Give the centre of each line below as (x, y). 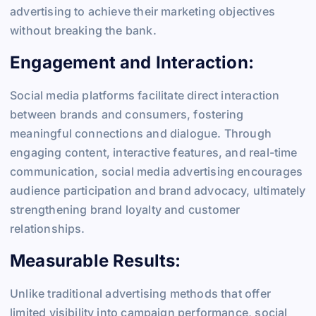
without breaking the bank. (83, 30)
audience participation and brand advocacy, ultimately (158, 190)
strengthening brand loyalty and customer (125, 209)
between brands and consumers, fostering (127, 114)
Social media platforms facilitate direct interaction (145, 95)
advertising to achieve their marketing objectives (142, 11)
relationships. (48, 228)
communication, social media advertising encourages (157, 171)
